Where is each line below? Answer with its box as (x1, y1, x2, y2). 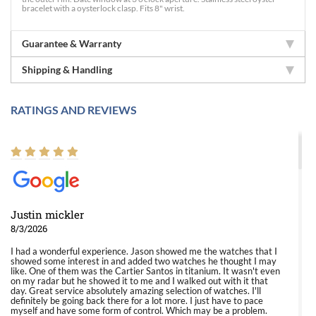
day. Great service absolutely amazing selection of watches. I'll (11, 285, 261, 296)
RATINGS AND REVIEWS (11, 103, 137, 116)
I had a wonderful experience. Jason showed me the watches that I (11, 245, 277, 257)
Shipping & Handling (22, 63, 112, 75)
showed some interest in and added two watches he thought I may (11, 255, 276, 267)
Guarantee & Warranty (22, 37, 121, 49)
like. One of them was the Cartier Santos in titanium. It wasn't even (11, 265, 280, 276)
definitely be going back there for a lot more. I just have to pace (11, 295, 263, 306)
